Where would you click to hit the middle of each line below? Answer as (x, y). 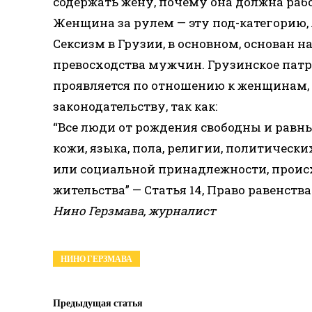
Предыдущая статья (98, 303)
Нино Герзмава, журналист (134, 211)
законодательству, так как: (135, 106)
